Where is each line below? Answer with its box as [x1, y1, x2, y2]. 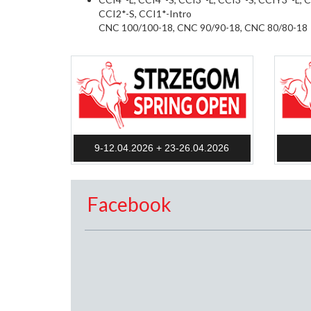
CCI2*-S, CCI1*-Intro [99, 8, 192, 19]
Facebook [87, 192, 171, 216]
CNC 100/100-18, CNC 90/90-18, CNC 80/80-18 [99, 22, 308, 33]
